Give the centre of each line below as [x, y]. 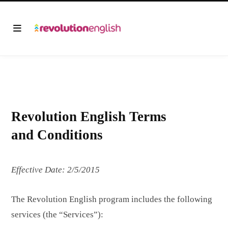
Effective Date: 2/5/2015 [55, 170]
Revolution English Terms [89, 117]
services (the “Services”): [57, 215]
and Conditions [57, 135]
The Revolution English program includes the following [112, 199]
